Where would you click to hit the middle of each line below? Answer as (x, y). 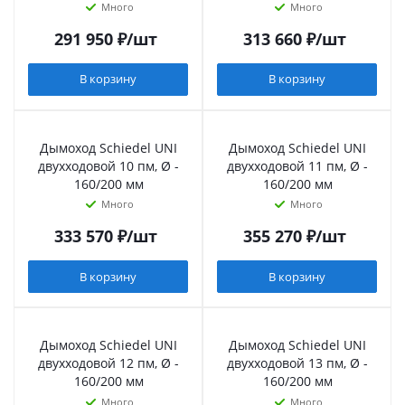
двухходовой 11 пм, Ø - (297, 165)
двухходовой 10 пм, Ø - (108, 165)
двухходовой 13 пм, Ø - (297, 363)
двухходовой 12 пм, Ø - (108, 363)
